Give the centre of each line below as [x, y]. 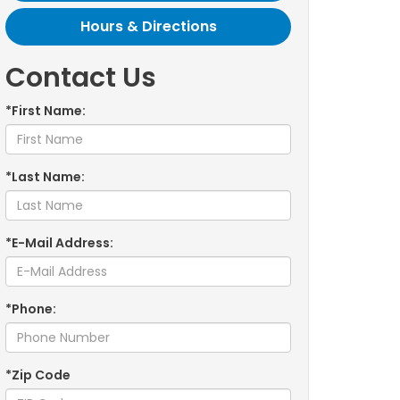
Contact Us [81, 78]
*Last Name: [45, 177]
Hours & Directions [148, 26]
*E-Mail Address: [59, 243]
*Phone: [31, 309]
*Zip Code [38, 375]
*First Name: [46, 111]
